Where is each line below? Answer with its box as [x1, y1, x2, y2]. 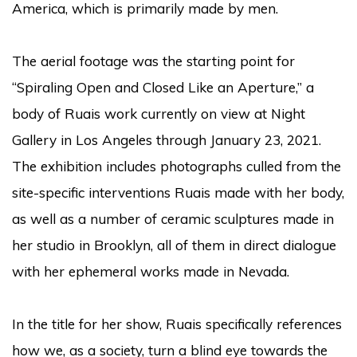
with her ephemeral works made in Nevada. [12, 262, 289, 280]
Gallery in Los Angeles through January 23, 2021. [12, 131, 321, 148]
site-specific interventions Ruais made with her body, [12, 183, 344, 201]
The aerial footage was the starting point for [12, 52, 295, 69]
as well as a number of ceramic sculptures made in [12, 210, 334, 227]
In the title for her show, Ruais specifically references [12, 315, 342, 332]
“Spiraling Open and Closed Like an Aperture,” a [12, 78, 314, 96]
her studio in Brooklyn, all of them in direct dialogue [12, 236, 336, 253]
